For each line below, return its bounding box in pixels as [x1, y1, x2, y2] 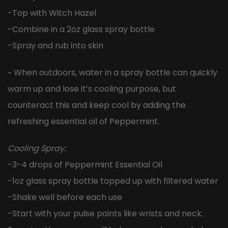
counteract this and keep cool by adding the [8, 99, 186, 111]
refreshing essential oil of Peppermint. [8, 115, 159, 127]
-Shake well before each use [8, 191, 122, 203]
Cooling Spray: [8, 142, 66, 154]
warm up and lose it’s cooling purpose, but [8, 82, 176, 95]
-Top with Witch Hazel [8, 7, 96, 19]
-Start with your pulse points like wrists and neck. [8, 207, 203, 219]
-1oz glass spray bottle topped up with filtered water [8, 175, 218, 187]
